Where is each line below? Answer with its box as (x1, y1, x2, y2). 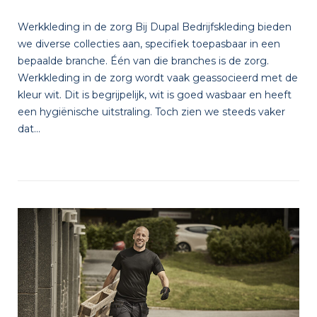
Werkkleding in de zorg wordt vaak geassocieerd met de (17, 71, 298, 84)
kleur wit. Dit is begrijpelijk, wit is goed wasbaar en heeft (17, 88, 292, 101)
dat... (17, 122, 40, 135)
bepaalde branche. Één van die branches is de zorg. (17, 54, 269, 67)
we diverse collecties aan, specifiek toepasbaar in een (17, 37, 280, 50)
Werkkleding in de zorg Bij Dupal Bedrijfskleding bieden (17, 20, 292, 33)
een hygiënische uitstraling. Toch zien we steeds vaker (17, 105, 285, 118)
